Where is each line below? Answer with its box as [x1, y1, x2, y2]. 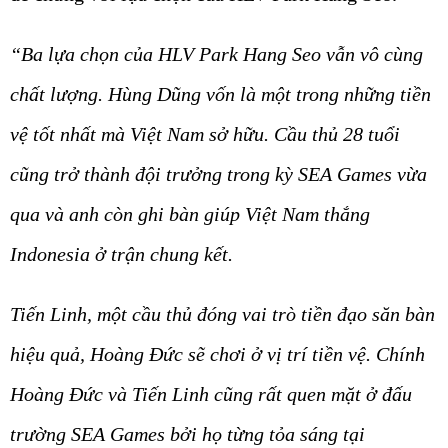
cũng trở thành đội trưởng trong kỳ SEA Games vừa [10, 162, 427, 185]
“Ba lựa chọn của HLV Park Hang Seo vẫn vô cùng [10, 42, 423, 65]
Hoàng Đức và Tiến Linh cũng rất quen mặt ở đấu [10, 382, 412, 405]
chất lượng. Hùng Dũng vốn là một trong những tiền [10, 82, 431, 105]
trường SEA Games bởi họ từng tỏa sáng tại [10, 422, 365, 445]
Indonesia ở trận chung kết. [10, 242, 233, 265]
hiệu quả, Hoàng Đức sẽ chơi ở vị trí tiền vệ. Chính [10, 342, 425, 365]
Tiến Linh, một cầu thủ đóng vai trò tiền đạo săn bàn [10, 302, 435, 325]
